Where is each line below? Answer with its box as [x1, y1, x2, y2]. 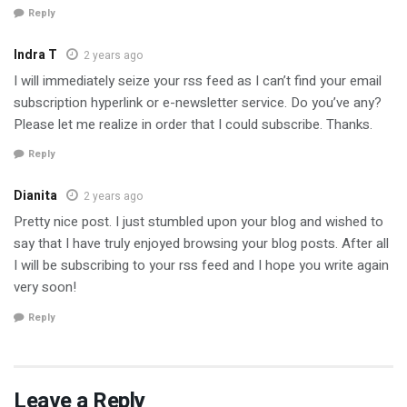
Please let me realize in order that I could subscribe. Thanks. [14, 114, 372, 134]
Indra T [14, 45, 57, 65]
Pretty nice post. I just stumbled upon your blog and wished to [14, 212, 383, 233]
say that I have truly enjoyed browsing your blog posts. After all [14, 233, 389, 254]
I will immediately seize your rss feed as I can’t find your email [14, 70, 382, 91]
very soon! [14, 277, 76, 298]
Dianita [14, 186, 57, 206]
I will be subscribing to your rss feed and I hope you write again [14, 255, 389, 276]
